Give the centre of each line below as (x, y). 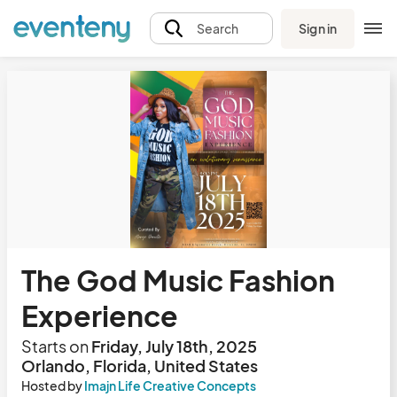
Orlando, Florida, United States (140, 366)
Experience (100, 315)
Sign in (318, 28)
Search (217, 28)
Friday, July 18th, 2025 (173, 346)
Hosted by (53, 385)
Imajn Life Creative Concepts (170, 385)
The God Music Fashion (178, 280)
